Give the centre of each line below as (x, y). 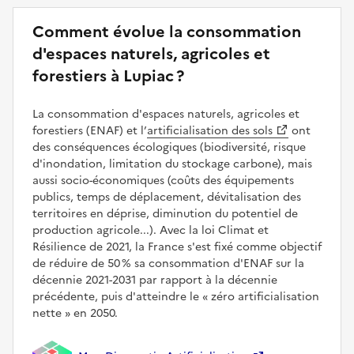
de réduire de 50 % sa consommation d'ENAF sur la (168, 263)
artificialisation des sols (210, 130)
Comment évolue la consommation (167, 31)
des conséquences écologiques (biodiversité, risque (169, 147)
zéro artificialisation (264, 296)
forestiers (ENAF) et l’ (90, 130)
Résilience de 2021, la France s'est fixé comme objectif (177, 247)
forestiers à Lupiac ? (108, 75)
